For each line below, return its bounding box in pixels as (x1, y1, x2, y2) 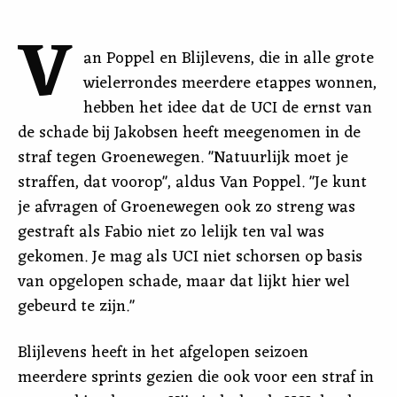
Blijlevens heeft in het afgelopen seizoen (18, 339, 308, 367)
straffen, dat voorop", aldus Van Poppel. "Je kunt (18, 168, 367, 197)
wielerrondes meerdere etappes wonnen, (83, 69, 377, 97)
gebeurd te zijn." (18, 292, 135, 321)
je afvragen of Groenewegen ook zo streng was (18, 193, 355, 222)
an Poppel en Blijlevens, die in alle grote (83, 44, 374, 73)
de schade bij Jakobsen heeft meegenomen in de (18, 119, 361, 147)
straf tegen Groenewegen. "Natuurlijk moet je (18, 144, 348, 172)
